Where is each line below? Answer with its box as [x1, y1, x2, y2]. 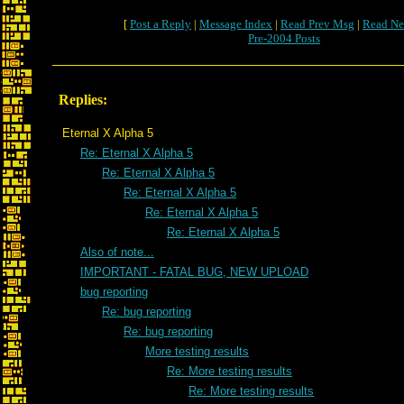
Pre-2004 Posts [248, 32, 320, 45]
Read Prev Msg [280, 17, 354, 31]
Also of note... [80, 245, 154, 259]
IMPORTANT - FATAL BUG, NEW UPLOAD [80, 265, 308, 279]
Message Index [199, 17, 272, 31]
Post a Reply [130, 17, 191, 31]
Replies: [59, 92, 107, 107]
